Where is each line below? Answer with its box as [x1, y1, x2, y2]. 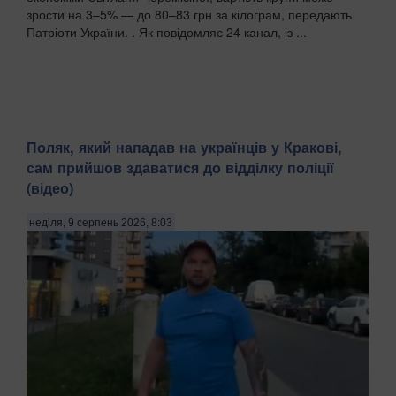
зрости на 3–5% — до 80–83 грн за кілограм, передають [27, 5, 352, 24]
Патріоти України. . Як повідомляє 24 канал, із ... [27, 23, 307, 42]
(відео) [27, 178, 73, 199]
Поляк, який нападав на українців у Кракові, [27, 137, 342, 158]
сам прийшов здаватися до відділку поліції [27, 157, 334, 179]
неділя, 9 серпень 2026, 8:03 [29, 216, 172, 229]
